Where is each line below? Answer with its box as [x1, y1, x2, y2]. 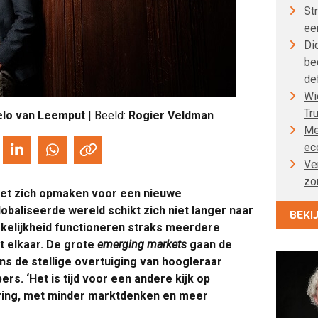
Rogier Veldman [128, 109, 214, 122]
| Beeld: [85, 109, 128, 122]
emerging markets [97, 238, 190, 251]
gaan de [190, 238, 232, 251]
